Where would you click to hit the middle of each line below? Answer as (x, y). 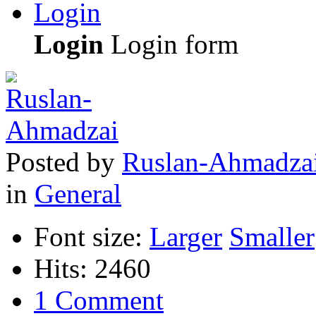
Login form (171, 44)
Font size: (88, 236)
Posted (43, 162)
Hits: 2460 (92, 268)
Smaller (272, 236)
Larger (186, 236)
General (78, 193)
